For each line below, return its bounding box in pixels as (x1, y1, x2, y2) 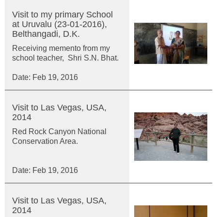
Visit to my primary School (12, 10, 113, 19)
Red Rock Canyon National (12, 127, 107, 136)
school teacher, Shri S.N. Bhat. (12, 54, 119, 62)
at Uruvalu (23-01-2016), (12, 19, 107, 29)
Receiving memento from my (12, 44, 110, 52)
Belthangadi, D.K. (12, 29, 80, 39)
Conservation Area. (12, 137, 115, 145)
